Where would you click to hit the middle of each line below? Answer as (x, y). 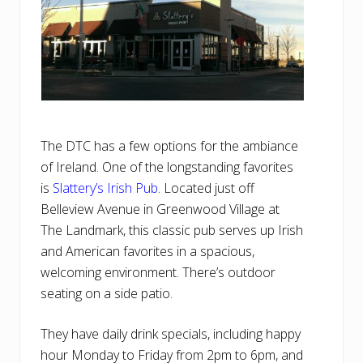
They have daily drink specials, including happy (171, 334)
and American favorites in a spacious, (147, 252)
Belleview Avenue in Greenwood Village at (160, 209)
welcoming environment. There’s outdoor (158, 273)
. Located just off (206, 188)
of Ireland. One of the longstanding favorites (167, 167)
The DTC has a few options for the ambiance (169, 146)
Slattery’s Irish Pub (105, 188)
